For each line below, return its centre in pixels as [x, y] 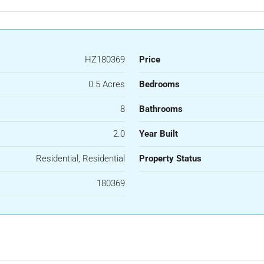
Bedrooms [159, 85]
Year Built [159, 134]
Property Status [170, 159]
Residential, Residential [80, 159]
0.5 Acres [107, 85]
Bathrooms [161, 109]
